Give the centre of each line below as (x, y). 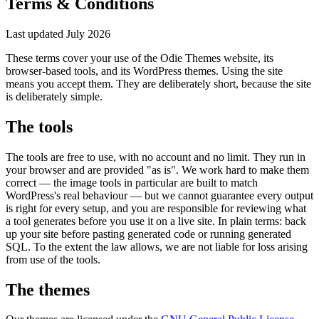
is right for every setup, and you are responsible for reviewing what (156, 208)
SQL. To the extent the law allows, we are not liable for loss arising (157, 246)
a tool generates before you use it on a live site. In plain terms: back (156, 221)
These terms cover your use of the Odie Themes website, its (140, 58)
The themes (48, 289)
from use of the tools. (53, 259)
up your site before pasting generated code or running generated (148, 234)
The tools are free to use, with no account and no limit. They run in (156, 157)
